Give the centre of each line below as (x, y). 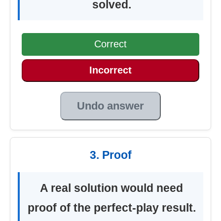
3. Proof (110, 155)
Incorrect (110, 70)
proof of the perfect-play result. (111, 207)
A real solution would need (111, 188)
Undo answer (110, 106)
